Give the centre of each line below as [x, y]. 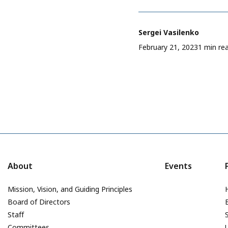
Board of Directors [39, 202]
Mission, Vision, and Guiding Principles [70, 189]
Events [179, 166]
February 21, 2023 [168, 47]
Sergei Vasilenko [169, 33]
